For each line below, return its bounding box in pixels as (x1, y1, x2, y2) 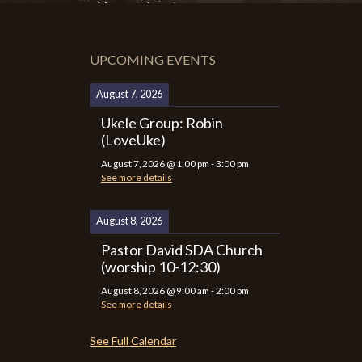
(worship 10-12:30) (101, 257, 221, 276)
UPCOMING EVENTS (90, 52, 216, 67)
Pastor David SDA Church (101, 240, 263, 259)
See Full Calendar (90, 333, 176, 347)
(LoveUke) (101, 131, 166, 149)
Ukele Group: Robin (101, 114, 223, 132)
